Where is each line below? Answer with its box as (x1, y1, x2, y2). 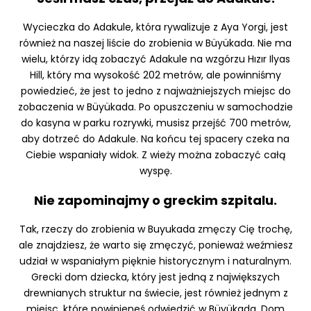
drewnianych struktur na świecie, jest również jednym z (23, 286, 288, 301)
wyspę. (139, 164, 172, 178)
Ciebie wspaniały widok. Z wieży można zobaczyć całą (26, 148, 285, 162)
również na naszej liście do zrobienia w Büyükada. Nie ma (19, 36, 292, 51)
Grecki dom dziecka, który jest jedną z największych (31, 270, 280, 285)
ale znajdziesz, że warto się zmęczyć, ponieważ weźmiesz (18, 238, 293, 253)
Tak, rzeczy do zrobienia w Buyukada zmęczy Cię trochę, (19, 222, 292, 237)
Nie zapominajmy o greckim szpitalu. (34, 192, 277, 210)
